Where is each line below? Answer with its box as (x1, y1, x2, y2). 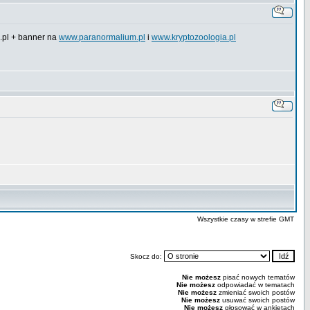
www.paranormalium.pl (59, 33, 145, 42)
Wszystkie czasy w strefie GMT (197, 215, 294, 223)
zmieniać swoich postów (217, 289, 295, 296)
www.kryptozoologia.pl (152, 33, 236, 42)
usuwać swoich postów (220, 296, 295, 304)
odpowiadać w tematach (215, 281, 295, 289)
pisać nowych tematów (221, 273, 295, 281)
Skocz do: (130, 253, 164, 260)
